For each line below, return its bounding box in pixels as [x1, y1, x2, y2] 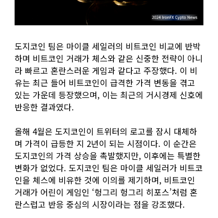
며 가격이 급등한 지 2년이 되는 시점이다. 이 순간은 [15, 137, 197, 150]
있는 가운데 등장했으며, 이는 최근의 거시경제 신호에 [15, 89, 203, 101]
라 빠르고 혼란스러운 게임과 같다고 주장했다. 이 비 [15, 64, 198, 77]
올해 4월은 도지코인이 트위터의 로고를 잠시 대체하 [15, 125, 197, 138]
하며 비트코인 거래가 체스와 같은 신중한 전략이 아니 [15, 52, 203, 65]
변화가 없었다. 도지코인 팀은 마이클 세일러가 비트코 [15, 162, 203, 174]
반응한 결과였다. [15, 101, 74, 113]
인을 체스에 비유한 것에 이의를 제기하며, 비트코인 [15, 174, 195, 186]
